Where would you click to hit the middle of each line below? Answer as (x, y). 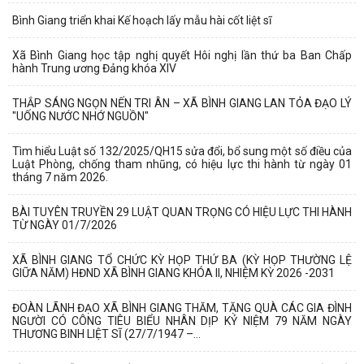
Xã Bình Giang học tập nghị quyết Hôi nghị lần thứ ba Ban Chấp (182, 56)
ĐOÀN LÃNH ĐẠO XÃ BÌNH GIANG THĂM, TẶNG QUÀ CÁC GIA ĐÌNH (182, 308)
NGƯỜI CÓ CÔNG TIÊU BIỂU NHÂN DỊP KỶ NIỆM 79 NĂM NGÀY (182, 321)
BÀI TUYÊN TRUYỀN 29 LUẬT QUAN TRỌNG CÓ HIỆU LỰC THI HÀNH (182, 212)
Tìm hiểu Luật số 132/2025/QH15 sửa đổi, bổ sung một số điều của (182, 152)
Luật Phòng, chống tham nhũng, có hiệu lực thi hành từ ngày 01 (182, 165)
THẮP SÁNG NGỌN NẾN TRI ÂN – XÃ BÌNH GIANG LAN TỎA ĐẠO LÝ (182, 104)
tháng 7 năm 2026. (60, 178)
